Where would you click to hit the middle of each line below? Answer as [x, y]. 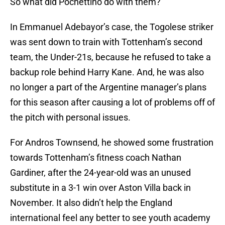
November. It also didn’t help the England [91, 203]
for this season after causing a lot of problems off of [113, 102]
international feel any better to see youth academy [110, 218]
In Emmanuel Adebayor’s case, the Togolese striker [112, 27]
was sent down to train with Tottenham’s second [106, 42]
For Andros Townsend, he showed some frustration [112, 143]
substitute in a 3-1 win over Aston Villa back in [100, 188]
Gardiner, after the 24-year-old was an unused [100, 173]
